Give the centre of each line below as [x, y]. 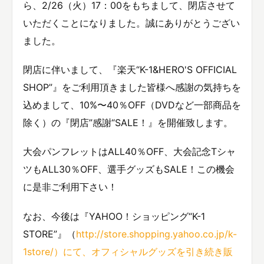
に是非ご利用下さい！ [70, 187]
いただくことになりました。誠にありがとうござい [131, 23]
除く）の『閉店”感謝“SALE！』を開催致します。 [128, 123]
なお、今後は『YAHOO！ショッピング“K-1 [114, 216]
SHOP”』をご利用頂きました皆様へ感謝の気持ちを [132, 88]
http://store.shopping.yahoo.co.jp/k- [156, 234]
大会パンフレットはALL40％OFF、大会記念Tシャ [129, 152]
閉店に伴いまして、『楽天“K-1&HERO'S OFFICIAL [130, 70]
